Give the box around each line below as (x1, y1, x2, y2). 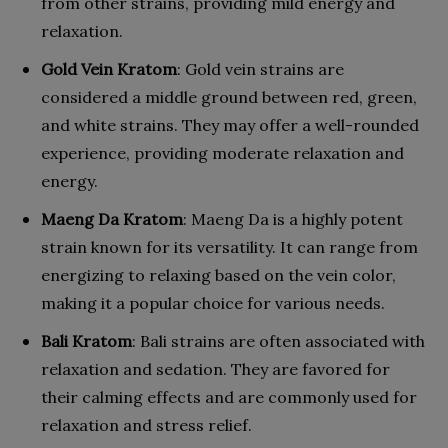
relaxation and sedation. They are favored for (41, 358, 390, 379)
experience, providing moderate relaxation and (41, 142, 404, 163)
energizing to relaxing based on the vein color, (41, 264, 396, 285)
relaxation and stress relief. (41, 414, 252, 435)
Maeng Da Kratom (41, 208, 183, 229)
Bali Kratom (41, 330, 132, 351)
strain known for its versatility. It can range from (41, 236, 418, 257)
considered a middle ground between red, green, (41, 86, 417, 107)
